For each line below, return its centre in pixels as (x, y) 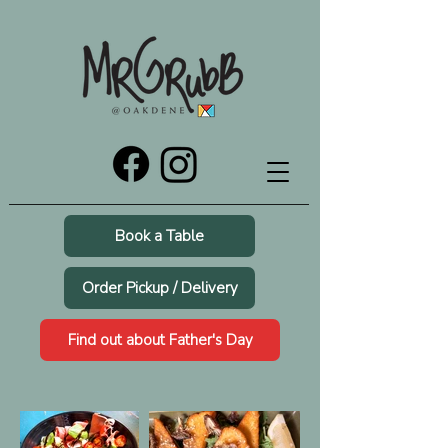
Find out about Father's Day (160, 340)
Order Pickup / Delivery (159, 288)
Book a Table (159, 236)
